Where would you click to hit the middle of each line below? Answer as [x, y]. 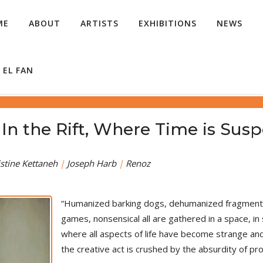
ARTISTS [100, 23]
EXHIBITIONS [168, 23]
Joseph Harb [92, 163]
